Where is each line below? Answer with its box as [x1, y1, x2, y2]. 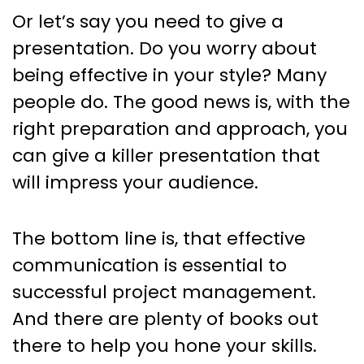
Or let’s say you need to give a [12, 8, 284, 34]
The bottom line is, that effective [12, 225, 305, 251]
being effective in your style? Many [12, 62, 327, 88]
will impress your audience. [12, 169, 258, 195]
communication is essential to [12, 252, 287, 278]
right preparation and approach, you [12, 115, 348, 141]
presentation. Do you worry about [12, 35, 317, 61]
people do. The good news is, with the [12, 89, 350, 115]
